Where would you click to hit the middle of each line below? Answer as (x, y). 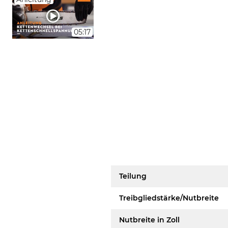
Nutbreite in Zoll (150, 220)
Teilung (133, 176)
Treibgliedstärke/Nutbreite (169, 198)
